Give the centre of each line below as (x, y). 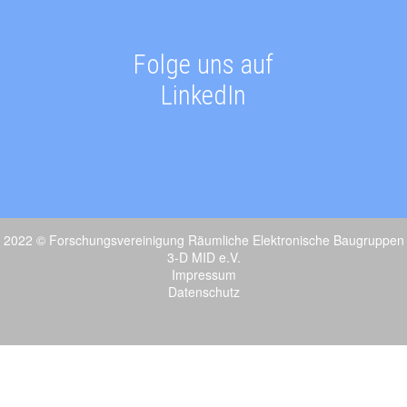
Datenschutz (203, 291)
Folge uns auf (203, 64)
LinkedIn (203, 95)
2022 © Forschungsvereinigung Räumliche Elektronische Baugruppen (203, 239)
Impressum (203, 274)
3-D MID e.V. (203, 257)
